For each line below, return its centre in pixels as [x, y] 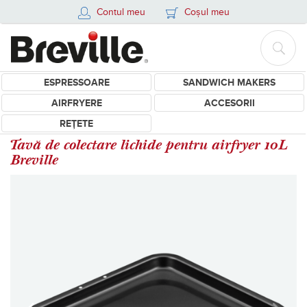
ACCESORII [229, 103]
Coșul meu [207, 12]
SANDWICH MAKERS [229, 82]
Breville [34, 160]
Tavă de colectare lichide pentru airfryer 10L [149, 145]
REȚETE [76, 123]
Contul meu [121, 12]
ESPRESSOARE [76, 82]
